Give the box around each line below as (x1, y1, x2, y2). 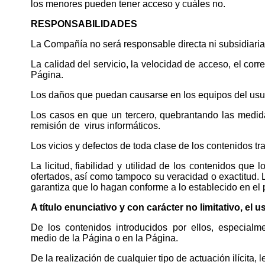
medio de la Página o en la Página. (31, 232, 178, 243)
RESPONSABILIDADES (31, 18, 137, 29)
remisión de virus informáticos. (31, 120, 160, 131)
